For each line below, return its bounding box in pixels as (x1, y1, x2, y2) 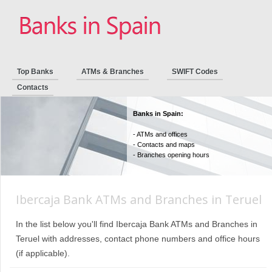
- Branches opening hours (133, 151, 209, 158)
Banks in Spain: (133, 110, 183, 117)
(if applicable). (16, 249, 70, 258)
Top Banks (17, 67, 53, 76)
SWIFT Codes (172, 67, 218, 76)
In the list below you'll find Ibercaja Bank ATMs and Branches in (16, 220, 257, 229)
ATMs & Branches (81, 67, 144, 76)
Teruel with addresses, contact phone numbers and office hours (16, 234, 260, 243)
